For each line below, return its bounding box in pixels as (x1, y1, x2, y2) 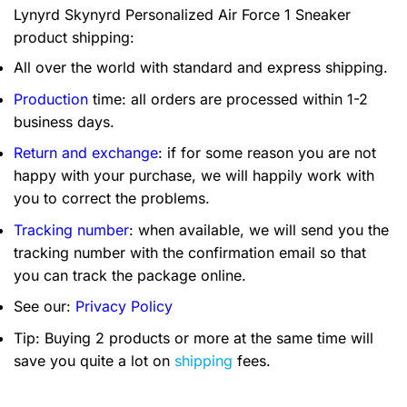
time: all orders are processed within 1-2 (88, 89, 368, 108)
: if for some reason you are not (158, 144, 376, 163)
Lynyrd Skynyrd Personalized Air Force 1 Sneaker (14, 5, 351, 25)
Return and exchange (14, 144, 158, 163)
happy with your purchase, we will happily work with (14, 166, 374, 185)
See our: (14, 297, 75, 316)
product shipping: (14, 28, 134, 47)
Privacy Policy (75, 297, 173, 316)
